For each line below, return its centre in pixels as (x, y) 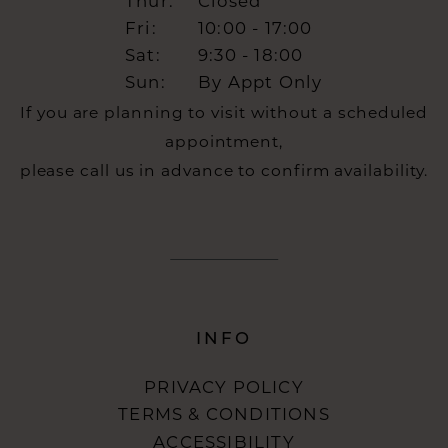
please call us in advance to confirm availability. (224, 172)
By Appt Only (260, 84)
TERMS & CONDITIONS (224, 416)
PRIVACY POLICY (224, 389)
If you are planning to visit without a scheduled (224, 114)
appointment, (224, 143)
